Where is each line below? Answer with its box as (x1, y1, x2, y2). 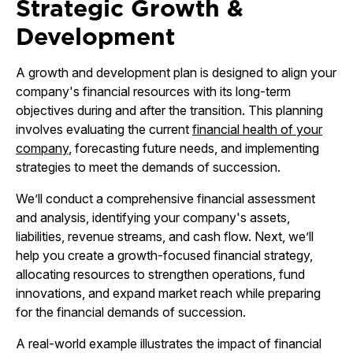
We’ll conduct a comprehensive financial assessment (16, 191, 315, 206)
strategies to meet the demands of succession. (16, 159, 281, 175)
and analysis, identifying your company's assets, (16, 210, 290, 225)
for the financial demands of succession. (16, 304, 246, 320)
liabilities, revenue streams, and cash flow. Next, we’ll (16, 229, 314, 244)
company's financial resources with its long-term (16, 84, 291, 99)
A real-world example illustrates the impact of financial (16, 336, 321, 351)
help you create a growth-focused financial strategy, (16, 247, 313, 263)
